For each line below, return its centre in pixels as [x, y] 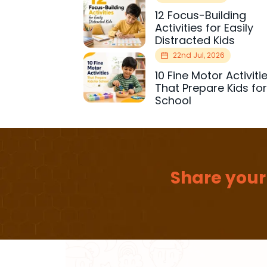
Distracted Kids [195, 40]
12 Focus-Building [201, 15]
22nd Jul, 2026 [199, 55]
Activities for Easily [204, 27]
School [173, 101]
